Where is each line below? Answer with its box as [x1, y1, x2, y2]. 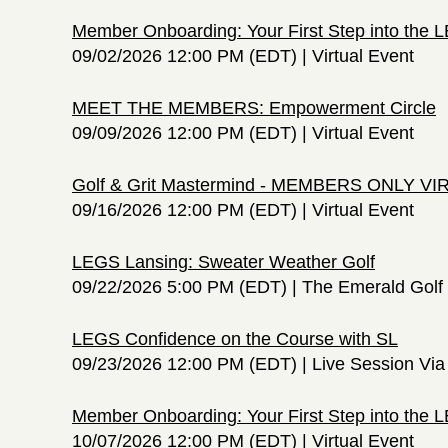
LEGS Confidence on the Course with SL [72, 328, 398, 349]
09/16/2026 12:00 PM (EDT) [72, 199, 297, 220]
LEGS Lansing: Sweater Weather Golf [72, 251, 375, 272]
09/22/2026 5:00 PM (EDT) [72, 276, 287, 297]
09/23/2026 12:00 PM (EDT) [72, 353, 297, 374]
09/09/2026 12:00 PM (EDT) [72, 122, 297, 143]
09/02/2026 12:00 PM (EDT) [72, 45, 297, 66]
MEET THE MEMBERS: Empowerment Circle [72, 97, 436, 118]
